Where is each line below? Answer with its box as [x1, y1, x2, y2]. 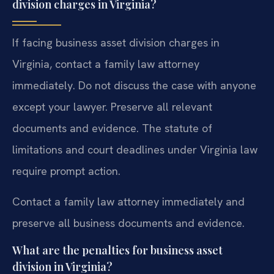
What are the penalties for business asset [12, 243, 223, 258]
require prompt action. [12, 164, 120, 179]
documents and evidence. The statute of [12, 121, 212, 136]
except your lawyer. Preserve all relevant [12, 100, 212, 114]
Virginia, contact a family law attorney [12, 57, 199, 72]
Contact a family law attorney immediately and [12, 194, 245, 209]
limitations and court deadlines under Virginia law [12, 143, 257, 157]
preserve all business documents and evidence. [12, 215, 245, 230]
